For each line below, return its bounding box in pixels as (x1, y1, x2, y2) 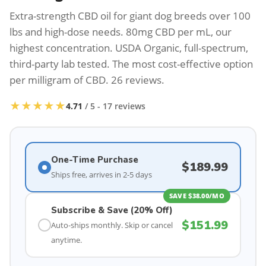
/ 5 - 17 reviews (83, 100, 145, 112)
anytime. (51, 235, 82, 245)
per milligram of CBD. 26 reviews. (9, 73, 164, 87)
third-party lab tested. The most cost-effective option (9, 57, 253, 71)
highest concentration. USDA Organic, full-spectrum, (9, 41, 248, 55)
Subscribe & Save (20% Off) (51, 204, 173, 216)
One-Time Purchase (51, 154, 138, 166)
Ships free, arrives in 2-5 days (51, 169, 152, 180)
